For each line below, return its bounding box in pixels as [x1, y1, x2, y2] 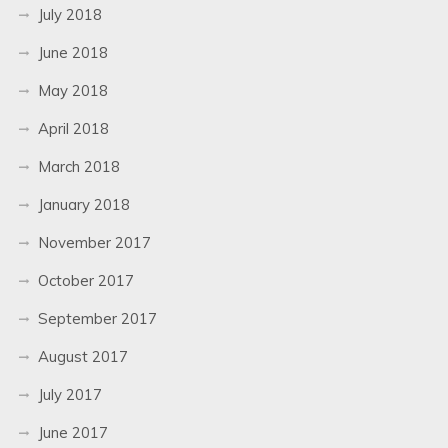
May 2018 [37, 80, 108, 100]
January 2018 [37, 194, 130, 214]
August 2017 [37, 346, 128, 366]
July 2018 [37, 4, 102, 24]
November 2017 [37, 232, 151, 252]
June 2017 [37, 422, 108, 442]
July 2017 [37, 384, 102, 404]
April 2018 [37, 118, 109, 138]
